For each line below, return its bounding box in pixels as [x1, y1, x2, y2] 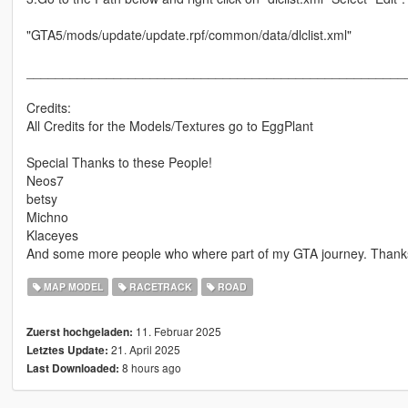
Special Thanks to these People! [25, 153, 212, 172]
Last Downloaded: [25, 361, 119, 377]
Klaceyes [25, 226, 78, 245]
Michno [25, 208, 68, 227]
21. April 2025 [107, 342, 180, 358]
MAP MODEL [41, 280, 104, 294]
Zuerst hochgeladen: [25, 324, 133, 341]
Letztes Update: [25, 342, 108, 359]
